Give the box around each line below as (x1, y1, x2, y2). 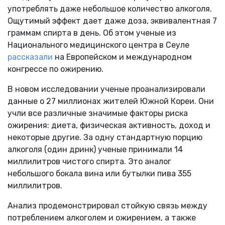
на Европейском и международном (53, 52, 192, 62)
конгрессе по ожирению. (8, 64, 103, 74)
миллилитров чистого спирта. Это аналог (8, 156, 171, 166)
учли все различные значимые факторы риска (8, 108, 188, 118)
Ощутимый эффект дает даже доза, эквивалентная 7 (8, 16, 217, 26)
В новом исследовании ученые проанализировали (8, 84, 205, 94)
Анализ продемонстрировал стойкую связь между (8, 200, 207, 210)
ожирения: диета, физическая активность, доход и (8, 120, 210, 130)
